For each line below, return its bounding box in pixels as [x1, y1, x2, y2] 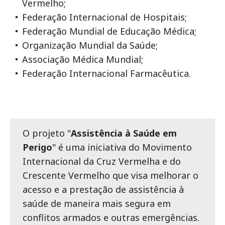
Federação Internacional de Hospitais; [22, 11, 187, 23]
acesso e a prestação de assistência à [23, 183, 184, 195]
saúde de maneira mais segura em [23, 197, 171, 209]
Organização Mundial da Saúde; [22, 39, 158, 51]
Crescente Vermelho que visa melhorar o [23, 169, 198, 181]
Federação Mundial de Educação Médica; [22, 25, 196, 37]
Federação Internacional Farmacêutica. [22, 67, 191, 79]
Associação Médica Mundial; [22, 53, 143, 65]
